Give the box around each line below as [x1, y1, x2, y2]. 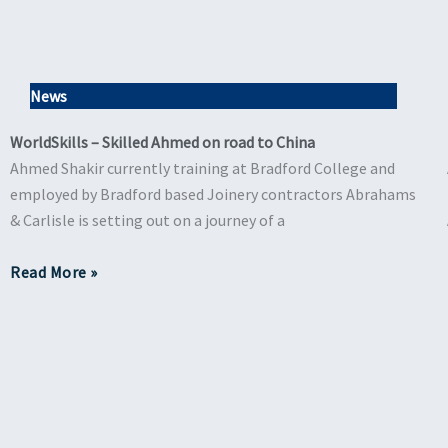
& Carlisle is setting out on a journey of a [10, 209, 285, 230]
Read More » [10, 261, 98, 282]
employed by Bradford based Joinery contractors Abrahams [10, 183, 416, 204]
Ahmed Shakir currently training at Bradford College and [10, 157, 395, 178]
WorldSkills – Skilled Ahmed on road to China [10, 131, 315, 152]
